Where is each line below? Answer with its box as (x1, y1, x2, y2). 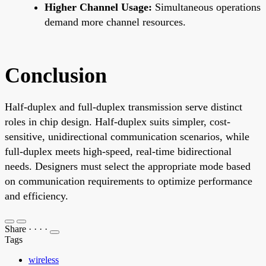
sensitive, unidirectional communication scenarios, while (5, 130, 249, 142)
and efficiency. (5, 189, 68, 202)
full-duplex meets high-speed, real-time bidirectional (5, 145, 232, 157)
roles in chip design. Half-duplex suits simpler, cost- (5, 115, 230, 128)
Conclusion (5, 63, 107, 87)
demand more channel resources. (45, 15, 186, 28)
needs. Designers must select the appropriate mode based (5, 160, 251, 172)
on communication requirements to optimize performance (5, 175, 252, 187)
